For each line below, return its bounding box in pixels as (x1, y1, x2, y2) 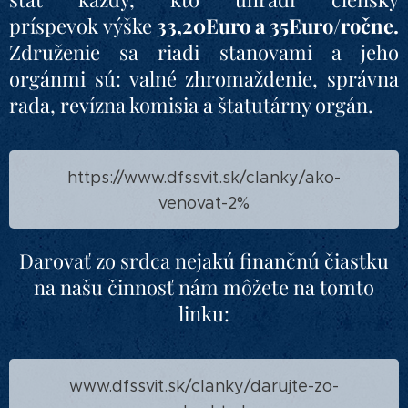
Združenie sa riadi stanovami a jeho (9, 38, 399, 66)
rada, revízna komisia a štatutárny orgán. (9, 91, 373, 118)
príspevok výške (9, 12, 157, 39)
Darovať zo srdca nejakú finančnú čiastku (19, 247, 389, 274)
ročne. (341, 12, 399, 39)
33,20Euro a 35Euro (157, 12, 333, 39)
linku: (178, 300, 229, 327)
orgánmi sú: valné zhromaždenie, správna (9, 65, 399, 92)
